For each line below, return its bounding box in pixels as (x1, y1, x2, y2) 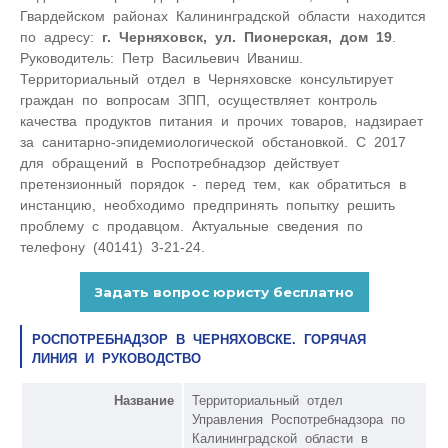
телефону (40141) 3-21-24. (20, 238, 205, 255)
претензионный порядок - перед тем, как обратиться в (20, 175, 406, 192)
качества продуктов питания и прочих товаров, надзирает (20, 112, 423, 129)
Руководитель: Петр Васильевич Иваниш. (20, 49, 303, 66)
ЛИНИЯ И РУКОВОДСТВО (32, 350, 201, 366)
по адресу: (20, 28, 102, 45)
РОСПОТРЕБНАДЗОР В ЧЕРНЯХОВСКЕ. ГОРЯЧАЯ (32, 331, 366, 347)
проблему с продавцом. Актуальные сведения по (20, 217, 363, 234)
